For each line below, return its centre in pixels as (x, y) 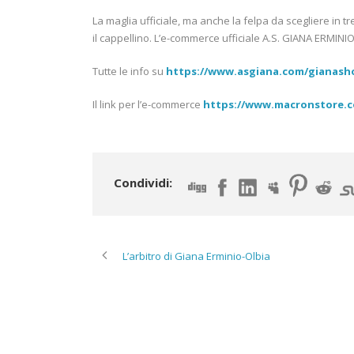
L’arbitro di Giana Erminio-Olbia (196, 256)
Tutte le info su (129, 72)
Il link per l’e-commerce (148, 105)
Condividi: (143, 183)
